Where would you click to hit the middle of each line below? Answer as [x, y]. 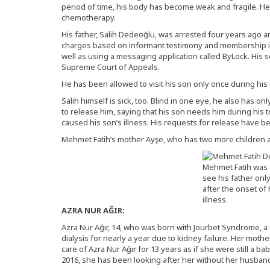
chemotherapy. [89, 17]
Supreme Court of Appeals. [111, 67]
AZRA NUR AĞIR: [93, 210]
